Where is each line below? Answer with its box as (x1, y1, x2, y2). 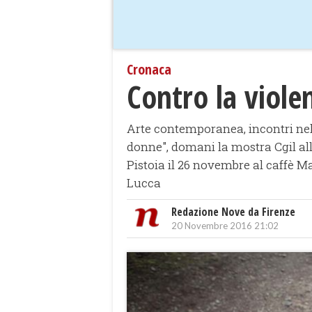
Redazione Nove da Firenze (171, 204, 295, 220)
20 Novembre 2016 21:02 (171, 220, 279, 232)
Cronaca (127, 60, 171, 79)
